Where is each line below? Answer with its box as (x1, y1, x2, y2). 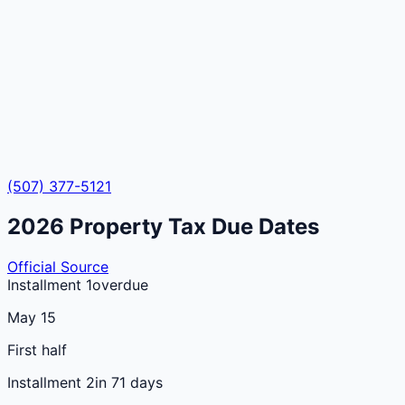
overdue (92, 275, 148, 294)
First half (7, 340, 67, 359)
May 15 (7, 307, 56, 326)
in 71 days (95, 372, 163, 391)
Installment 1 (7, 275, 92, 294)
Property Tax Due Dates (64, 212, 319, 240)
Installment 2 (7, 372, 95, 391)
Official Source (7, 257, 108, 276)
